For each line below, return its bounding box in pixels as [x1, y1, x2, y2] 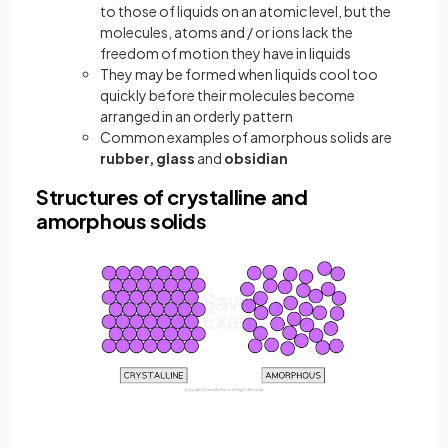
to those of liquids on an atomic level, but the [100, 2, 391, 20]
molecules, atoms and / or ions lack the [100, 23, 353, 41]
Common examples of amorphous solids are [100, 128, 392, 146]
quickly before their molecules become [100, 86, 355, 104]
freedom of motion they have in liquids [100, 44, 351, 62]
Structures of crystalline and [36, 184, 308, 209]
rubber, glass [100, 149, 197, 167]
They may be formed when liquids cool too [100, 65, 378, 83]
